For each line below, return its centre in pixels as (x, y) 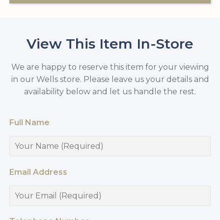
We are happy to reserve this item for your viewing (110, 67)
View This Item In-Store (110, 44)
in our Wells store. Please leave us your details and (110, 79)
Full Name (30, 122)
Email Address (39, 172)
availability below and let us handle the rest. (110, 91)
